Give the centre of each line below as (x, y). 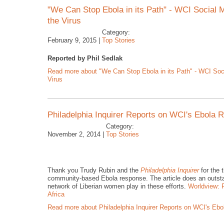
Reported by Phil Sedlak (85, 58)
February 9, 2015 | (74, 40)
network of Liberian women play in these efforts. (118, 186)
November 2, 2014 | (76, 134)
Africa (57, 194)
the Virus (64, 21)
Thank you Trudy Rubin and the (94, 170)
